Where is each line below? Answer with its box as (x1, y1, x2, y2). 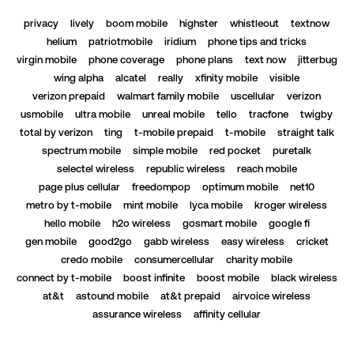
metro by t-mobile (26, 199, 111, 212)
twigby (300, 108, 333, 121)
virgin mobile (16, 54, 77, 66)
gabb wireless (143, 235, 209, 248)
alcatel (115, 72, 146, 85)
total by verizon (19, 126, 92, 139)
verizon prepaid (32, 90, 105, 103)
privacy (24, 17, 58, 30)
